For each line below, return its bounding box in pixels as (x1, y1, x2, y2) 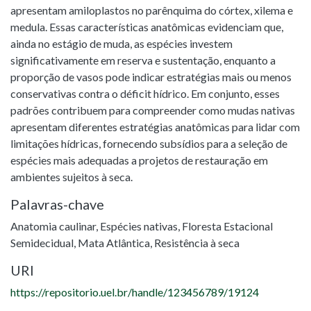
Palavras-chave (10, 196, 104, 212)
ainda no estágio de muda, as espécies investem (10, 37, 233, 50)
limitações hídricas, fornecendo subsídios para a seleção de (10, 137, 287, 150)
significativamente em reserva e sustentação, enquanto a (10, 53, 276, 67)
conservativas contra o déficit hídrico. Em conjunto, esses (10, 87, 280, 100)
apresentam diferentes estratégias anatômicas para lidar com (10, 120, 300, 133)
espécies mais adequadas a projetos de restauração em (10, 153, 268, 167)
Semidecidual (10, 236, 74, 249)
